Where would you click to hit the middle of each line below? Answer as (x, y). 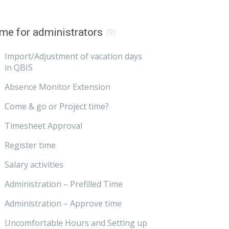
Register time (30, 145)
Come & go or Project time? (57, 107)
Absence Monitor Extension (58, 87)
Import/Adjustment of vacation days (74, 56)
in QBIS (19, 68)
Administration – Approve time (63, 204)
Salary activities (34, 165)
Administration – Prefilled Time (64, 184)
